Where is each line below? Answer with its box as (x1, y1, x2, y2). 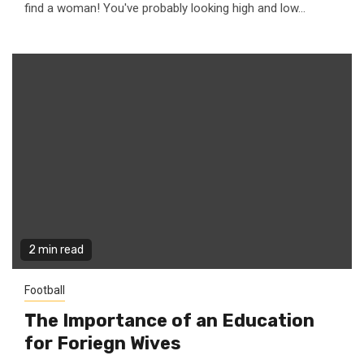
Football (24, 284, 65, 297)
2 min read (28, 243, 84, 257)
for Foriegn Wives (24, 332, 181, 354)
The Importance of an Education (24, 310, 314, 331)
